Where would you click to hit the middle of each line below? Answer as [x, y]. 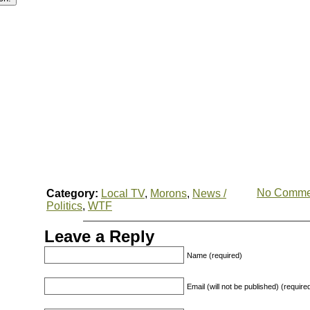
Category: [72, 193]
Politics [64, 206]
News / [209, 193]
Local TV [123, 193]
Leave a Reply [99, 236]
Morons [168, 193]
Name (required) [215, 255]
